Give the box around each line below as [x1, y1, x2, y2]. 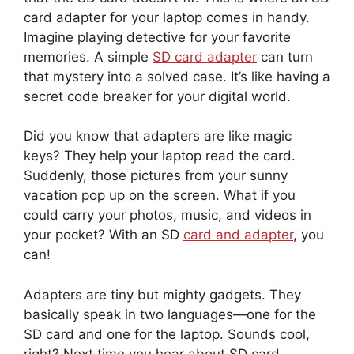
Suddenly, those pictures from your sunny [24, 168, 288, 183]
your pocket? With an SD [24, 227, 183, 243]
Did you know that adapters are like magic [24, 128, 292, 144]
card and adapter [183, 227, 293, 243]
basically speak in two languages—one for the [24, 306, 316, 322]
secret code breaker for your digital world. [24, 88, 291, 104]
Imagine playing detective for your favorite [24, 28, 291, 45]
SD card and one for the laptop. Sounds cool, [24, 326, 310, 342]
